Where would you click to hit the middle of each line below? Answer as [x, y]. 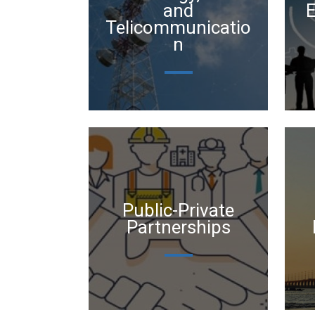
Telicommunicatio [178, 27]
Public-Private [178, 210]
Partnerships [178, 227]
